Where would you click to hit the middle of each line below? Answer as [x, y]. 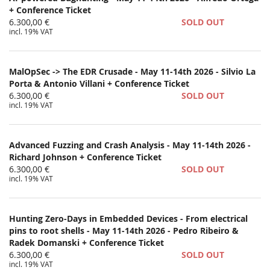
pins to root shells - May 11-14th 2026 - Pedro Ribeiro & [124, 231]
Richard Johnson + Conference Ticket [85, 157]
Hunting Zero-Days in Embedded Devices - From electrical [128, 218]
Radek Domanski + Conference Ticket [86, 243]
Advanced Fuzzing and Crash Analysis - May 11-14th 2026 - [130, 145]
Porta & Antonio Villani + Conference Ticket [99, 83]
